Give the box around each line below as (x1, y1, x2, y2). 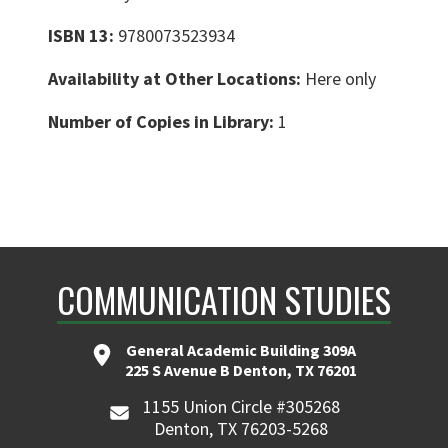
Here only (305, 67, 376, 91)
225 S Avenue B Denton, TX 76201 (125, 360, 357, 381)
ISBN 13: (48, 24, 118, 48)
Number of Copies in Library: (48, 110, 278, 134)
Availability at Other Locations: (48, 67, 305, 91)
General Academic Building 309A (126, 340, 356, 361)
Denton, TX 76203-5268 (154, 417, 329, 441)
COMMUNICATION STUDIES (57, 274, 391, 326)
